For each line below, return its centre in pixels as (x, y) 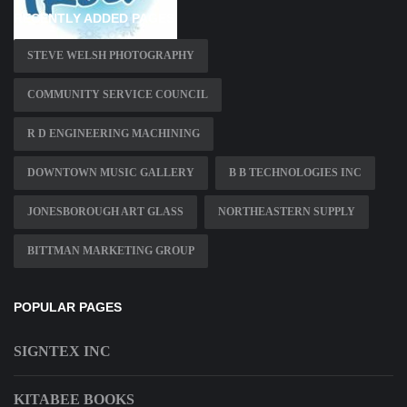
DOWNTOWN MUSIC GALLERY (111, 172)
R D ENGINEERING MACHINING (114, 133)
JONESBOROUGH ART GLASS (105, 211)
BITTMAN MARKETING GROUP (111, 250)
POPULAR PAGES (68, 307)
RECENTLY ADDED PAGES (94, 18)
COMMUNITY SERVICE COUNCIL (118, 94)
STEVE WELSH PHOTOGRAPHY (111, 55)
